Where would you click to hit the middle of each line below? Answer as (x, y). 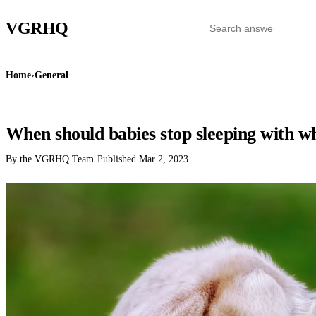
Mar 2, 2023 (164, 159)
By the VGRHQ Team (50, 159)
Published (118, 159)
